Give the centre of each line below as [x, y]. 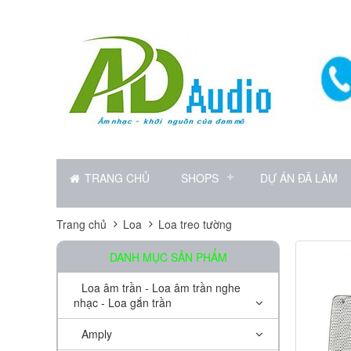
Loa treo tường [195, 224]
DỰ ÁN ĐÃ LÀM [299, 178]
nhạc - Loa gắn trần [123, 302]
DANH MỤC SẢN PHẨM [168, 257]
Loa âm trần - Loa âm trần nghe [161, 288]
